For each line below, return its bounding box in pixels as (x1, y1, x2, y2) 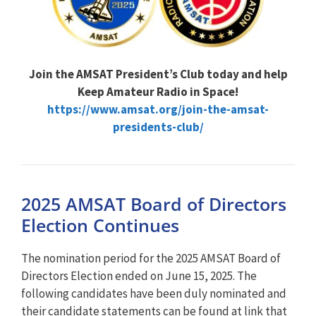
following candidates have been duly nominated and (21, 285, 286, 301)
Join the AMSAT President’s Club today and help (28, 66, 288, 82)
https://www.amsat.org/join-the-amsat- (47, 101, 269, 117)
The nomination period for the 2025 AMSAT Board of (21, 250, 281, 266)
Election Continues (21, 212, 179, 237)
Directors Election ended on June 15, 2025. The (21, 267, 257, 284)
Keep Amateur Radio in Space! (78, 83, 238, 99)
